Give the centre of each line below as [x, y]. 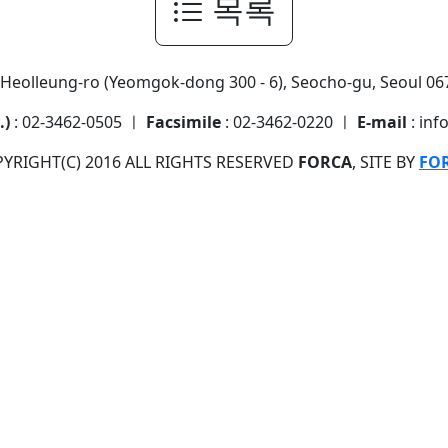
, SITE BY [385, 161]
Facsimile [183, 121]
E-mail [382, 121]
